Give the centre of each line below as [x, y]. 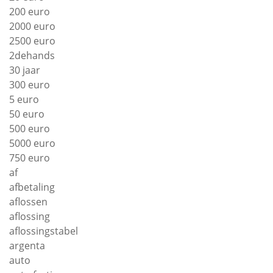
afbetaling [32, 187]
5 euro [24, 99]
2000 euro [32, 26]
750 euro [30, 158]
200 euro [30, 12]
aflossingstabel [44, 231]
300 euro [30, 85]
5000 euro [32, 143]
